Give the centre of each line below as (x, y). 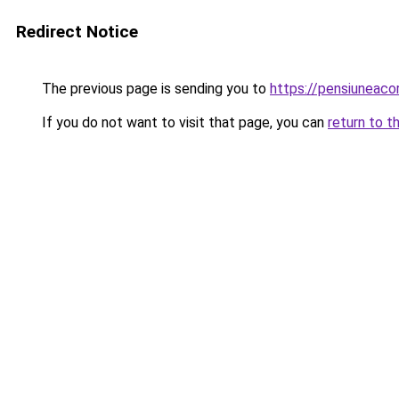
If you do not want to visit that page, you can (183, 122)
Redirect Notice (77, 32)
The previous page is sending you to (154, 89)
